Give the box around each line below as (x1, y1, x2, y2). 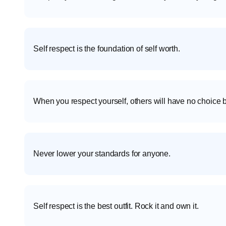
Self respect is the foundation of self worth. (33, 44, 180, 53)
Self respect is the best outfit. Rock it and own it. (33, 202, 199, 211)
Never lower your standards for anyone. (33, 149, 171, 158)
